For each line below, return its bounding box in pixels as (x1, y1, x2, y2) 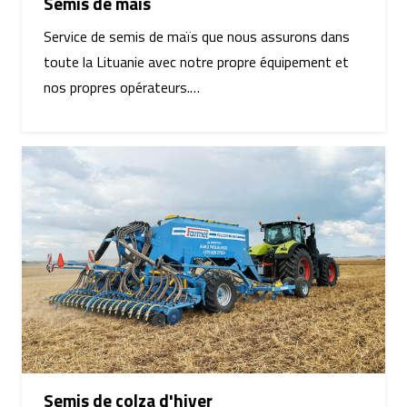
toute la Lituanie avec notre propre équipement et (44, 50, 349, 73)
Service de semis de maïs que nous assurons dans (44, 25, 350, 47)
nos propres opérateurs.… (44, 75, 200, 98)
